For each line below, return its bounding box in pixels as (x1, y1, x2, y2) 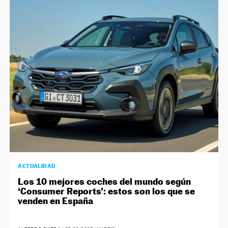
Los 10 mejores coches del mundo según (18, 176, 191, 187)
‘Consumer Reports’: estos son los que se (18, 185, 195, 196)
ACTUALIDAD (18, 162, 56, 169)
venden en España (18, 195, 94, 206)
